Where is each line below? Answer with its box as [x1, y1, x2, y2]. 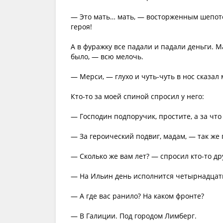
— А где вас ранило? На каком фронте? [71, 191, 204, 201]
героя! [71, 22, 92, 31]
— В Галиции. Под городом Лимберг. [71, 211, 197, 221]
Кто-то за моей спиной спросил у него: [71, 92, 204, 101]
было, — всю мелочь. [71, 52, 143, 61]
